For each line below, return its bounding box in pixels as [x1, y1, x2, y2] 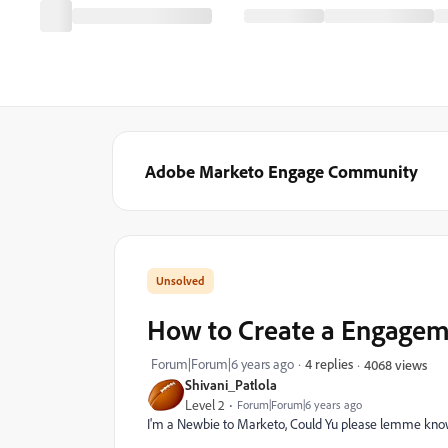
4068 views [364, 355, 427, 373]
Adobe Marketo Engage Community [145, 160, 418, 182]
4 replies [305, 355, 353, 372]
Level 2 [185, 396, 225, 414]
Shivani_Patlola [185, 376, 277, 393]
